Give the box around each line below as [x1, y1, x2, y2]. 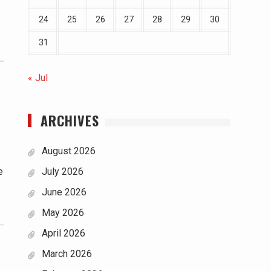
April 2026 [42, 227, 85, 239]
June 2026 [42, 186, 87, 198]
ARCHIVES [41, 111, 99, 130]
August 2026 [42, 145, 96, 157]
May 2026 [42, 207, 84, 218]
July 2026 [42, 166, 83, 177]
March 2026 [42, 248, 92, 260]
